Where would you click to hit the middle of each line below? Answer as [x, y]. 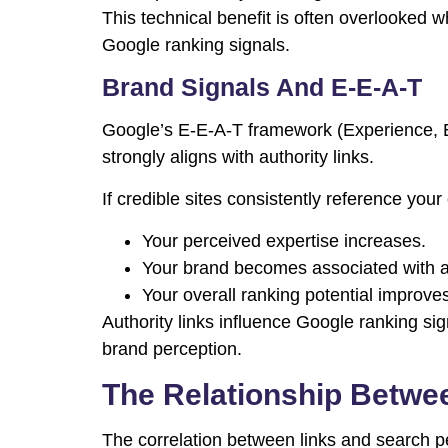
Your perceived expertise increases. [284, 241]
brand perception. [172, 349]
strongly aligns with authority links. [238, 157]
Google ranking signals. [196, 45]
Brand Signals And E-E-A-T [262, 87]
